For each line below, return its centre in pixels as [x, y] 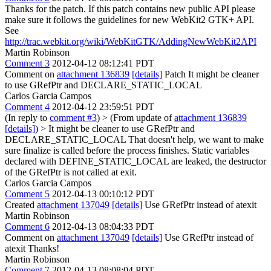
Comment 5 [27, 194]
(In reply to [27, 118]
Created [21, 205]
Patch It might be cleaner [211, 74]
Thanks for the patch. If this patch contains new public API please [130, 9]
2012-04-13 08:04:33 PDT [103, 227]
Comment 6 [27, 227]
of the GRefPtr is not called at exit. [71, 172]
